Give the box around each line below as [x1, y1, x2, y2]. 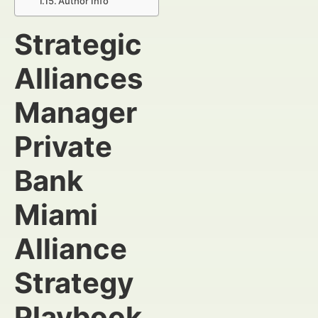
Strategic [14, 27, 142, 62]
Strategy [14, 265, 133, 300]
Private [14, 129, 112, 164]
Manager [14, 95, 137, 130]
